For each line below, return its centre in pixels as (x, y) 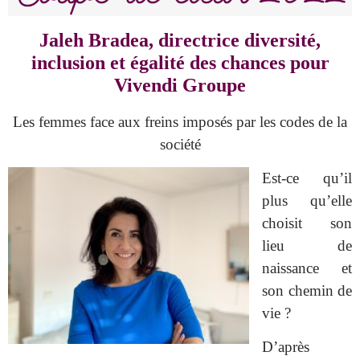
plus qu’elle (307, 200)
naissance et (307, 268)
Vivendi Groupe (180, 85)
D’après (286, 347)
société (180, 144)
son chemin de (307, 290)
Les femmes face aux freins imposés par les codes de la (180, 121)
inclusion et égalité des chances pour (180, 62)
